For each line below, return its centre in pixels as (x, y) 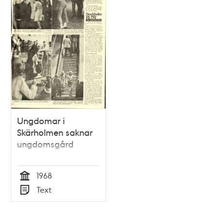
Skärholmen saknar (55, 132)
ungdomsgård (45, 144)
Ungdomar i (41, 120)
